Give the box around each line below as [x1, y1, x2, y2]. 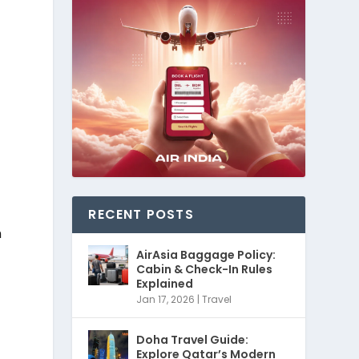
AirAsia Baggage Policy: [136, 246, 276, 263]
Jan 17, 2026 [136, 292, 196, 306]
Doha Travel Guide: [136, 331, 249, 348]
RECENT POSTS [88, 204, 194, 224]
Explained [136, 275, 194, 292]
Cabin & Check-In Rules [136, 260, 273, 277]
